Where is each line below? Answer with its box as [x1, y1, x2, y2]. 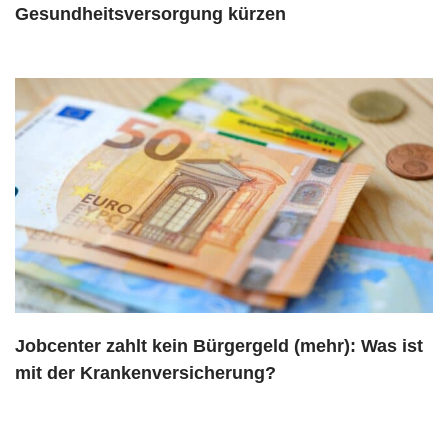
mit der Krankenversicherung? [15, 362, 276, 383]
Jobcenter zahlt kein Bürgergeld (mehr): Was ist [15, 335, 423, 356]
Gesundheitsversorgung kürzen [15, 3, 286, 24]
